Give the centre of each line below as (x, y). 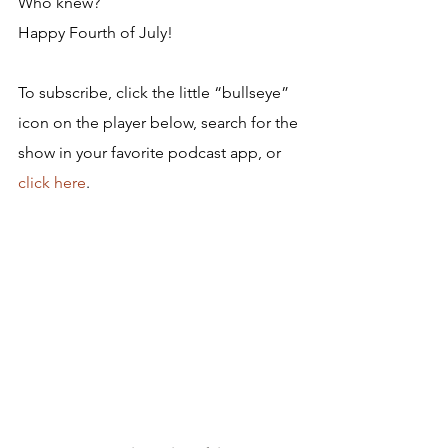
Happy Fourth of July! (95, 32)
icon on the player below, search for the (160, 122)
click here (52, 182)
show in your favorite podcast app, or (151, 152)
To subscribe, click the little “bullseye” (155, 92)
